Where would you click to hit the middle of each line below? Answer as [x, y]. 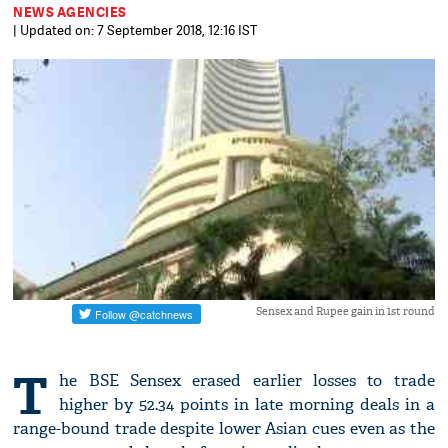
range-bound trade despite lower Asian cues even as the [224, 429]
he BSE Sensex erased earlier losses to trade [247, 381]
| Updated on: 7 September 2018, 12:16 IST [135, 30]
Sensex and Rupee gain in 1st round [345, 311]
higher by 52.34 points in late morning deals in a [247, 405]
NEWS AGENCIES [70, 12]
